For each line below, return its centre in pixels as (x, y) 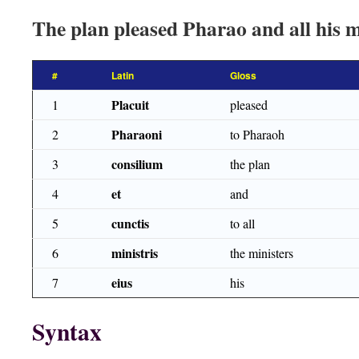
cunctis (130, 223)
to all (242, 223)
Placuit (130, 105)
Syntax (67, 331)
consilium (137, 164)
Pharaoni (137, 134)
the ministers (262, 253)
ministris (135, 253)
